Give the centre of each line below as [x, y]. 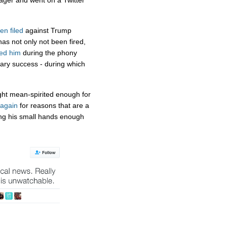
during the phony [49, 53]
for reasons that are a [53, 105]
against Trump [47, 31]
